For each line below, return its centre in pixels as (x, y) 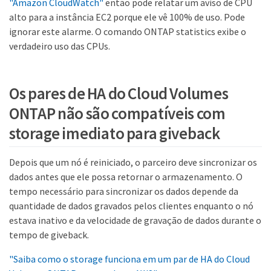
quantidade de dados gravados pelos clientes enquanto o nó (131, 206)
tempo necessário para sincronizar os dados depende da (124, 191)
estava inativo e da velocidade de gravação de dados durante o (135, 220)
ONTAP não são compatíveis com (117, 113)
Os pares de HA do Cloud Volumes (119, 93)
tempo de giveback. (49, 235)
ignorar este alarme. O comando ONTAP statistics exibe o (128, 32)
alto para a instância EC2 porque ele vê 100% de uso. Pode (127, 17)
